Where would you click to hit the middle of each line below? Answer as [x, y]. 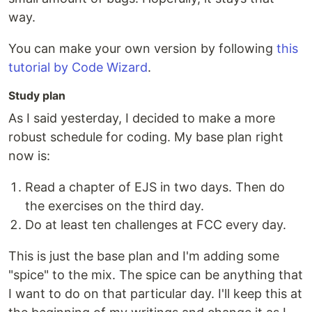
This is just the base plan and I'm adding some [144, 256]
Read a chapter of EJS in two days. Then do [155, 187]
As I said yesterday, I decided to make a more [142, 118]
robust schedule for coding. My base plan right [146, 137]
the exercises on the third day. [115, 206]
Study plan [37, 96]
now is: [29, 156]
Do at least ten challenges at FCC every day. [156, 225]
